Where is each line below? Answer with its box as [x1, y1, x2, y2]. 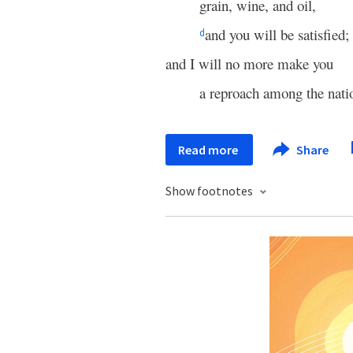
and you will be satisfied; [204, 24, 349, 44]
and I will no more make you [165, 54, 333, 73]
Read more [178, 142, 240, 158]
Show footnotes [165, 183, 255, 199]
